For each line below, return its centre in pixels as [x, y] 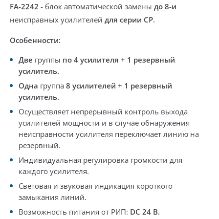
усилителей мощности [59, 123]
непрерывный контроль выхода [129, 111]
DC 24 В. [145, 212]
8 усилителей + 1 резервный [119, 86]
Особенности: [35, 40]
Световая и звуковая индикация [77, 186]
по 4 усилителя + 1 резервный [119, 60]
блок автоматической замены [99, 6]
